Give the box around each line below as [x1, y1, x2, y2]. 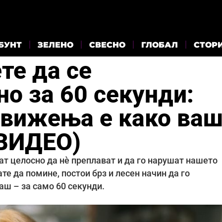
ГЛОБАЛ [141, 40, 178, 50]
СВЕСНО [89, 40, 125, 50]
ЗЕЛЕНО [38, 40, 73, 50]
